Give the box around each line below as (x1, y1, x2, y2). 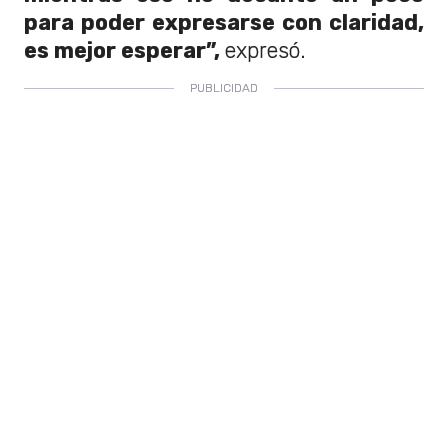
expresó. (225, 37, 306, 63)
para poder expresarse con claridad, (24, 9, 424, 35)
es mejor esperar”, (24, 37, 225, 63)
